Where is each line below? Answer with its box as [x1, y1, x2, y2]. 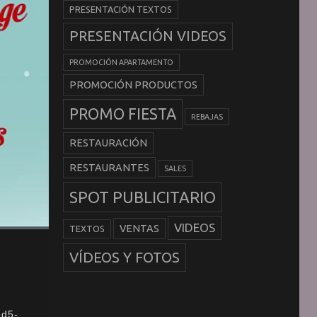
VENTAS [119, 223, 159, 235]
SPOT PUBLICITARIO [69, 188, 216, 207]
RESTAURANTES [69, 162, 149, 174]
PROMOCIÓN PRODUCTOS [69, 79, 197, 91]
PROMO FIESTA [69, 105, 176, 123]
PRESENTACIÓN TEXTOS [69, 4, 172, 15]
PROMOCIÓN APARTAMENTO [69, 58, 173, 67]
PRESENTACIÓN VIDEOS [69, 28, 226, 45]
